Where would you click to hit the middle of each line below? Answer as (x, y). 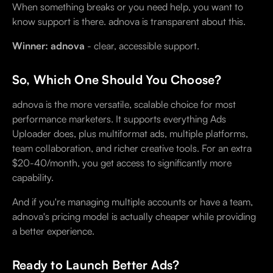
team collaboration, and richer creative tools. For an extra (132, 148)
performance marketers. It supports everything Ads (119, 119)
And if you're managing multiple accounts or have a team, (133, 202)
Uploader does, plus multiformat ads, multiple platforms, (130, 134)
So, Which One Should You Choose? (117, 80)
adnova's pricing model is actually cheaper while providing (134, 217)
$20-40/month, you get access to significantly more (122, 163)
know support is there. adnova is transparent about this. (129, 22)
